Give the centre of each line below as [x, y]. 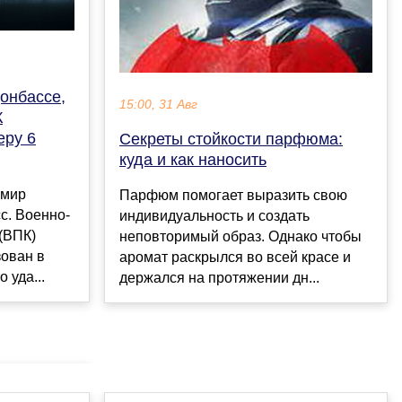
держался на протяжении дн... [219, 277]
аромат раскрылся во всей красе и [235, 257]
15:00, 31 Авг [158, 104]
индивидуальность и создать [214, 215]
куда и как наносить [193, 159]
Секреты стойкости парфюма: [231, 139]
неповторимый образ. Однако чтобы [240, 236]
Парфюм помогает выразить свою [233, 195]
